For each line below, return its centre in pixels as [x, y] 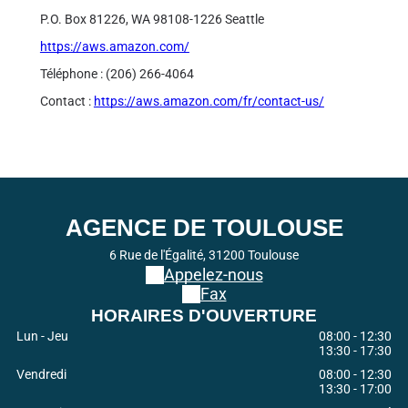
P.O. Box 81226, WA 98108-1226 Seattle [152, 20]
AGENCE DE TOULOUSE [204, 228]
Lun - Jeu [42, 337]
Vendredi [41, 375]
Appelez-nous [213, 275]
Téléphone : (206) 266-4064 [117, 74]
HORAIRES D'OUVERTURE [204, 316]
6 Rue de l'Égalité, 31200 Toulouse [204, 255]
